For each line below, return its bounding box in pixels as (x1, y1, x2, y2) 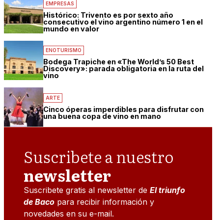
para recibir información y (55, 197, 155, 207)
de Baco (24, 197, 55, 207)
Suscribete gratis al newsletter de (24, 185, 150, 195)
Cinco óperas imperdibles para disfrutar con (43, 105, 204, 114)
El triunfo (150, 185, 186, 195)
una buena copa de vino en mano (43, 112, 162, 121)
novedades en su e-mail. (24, 209, 114, 219)
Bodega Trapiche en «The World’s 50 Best (43, 57, 194, 66)
